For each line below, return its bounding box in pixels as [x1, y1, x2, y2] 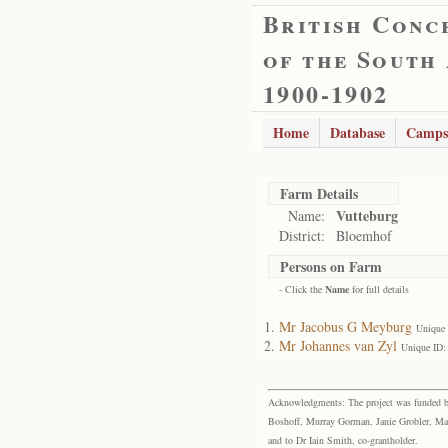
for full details [349, 282, 409, 296]
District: [279, 226, 325, 245]
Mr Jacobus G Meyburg [279, 317, 412, 336]
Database [330, 122, 385, 143]
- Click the [279, 282, 325, 296]
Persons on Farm [280, 256, 382, 277]
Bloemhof [336, 226, 392, 245]
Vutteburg [336, 205, 398, 226]
